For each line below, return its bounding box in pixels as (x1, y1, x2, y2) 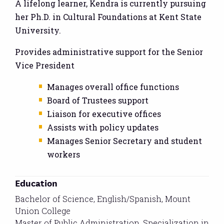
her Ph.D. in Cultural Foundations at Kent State (15, 11, 201, 22)
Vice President (15, 59, 74, 70)
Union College (15, 205, 70, 216)
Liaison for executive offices (47, 108, 161, 119)
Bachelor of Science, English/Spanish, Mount (15, 193, 190, 204)
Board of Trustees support (47, 94, 148, 105)
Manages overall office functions (47, 81, 179, 92)
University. (15, 24, 63, 35)
